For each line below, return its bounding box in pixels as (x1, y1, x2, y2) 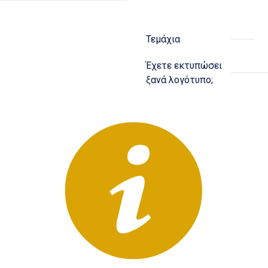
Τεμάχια (146, 33, 180, 45)
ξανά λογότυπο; (146, 74, 213, 86)
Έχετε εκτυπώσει (146, 59, 222, 71)
